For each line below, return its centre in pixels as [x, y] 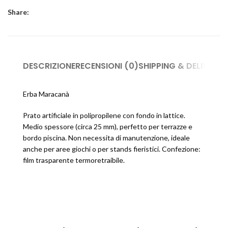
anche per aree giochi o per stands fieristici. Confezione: [112, 149]
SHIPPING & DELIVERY [180, 66]
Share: [18, 12]
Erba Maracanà [46, 94]
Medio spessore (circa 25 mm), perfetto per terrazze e [108, 126]
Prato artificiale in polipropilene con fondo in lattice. [104, 115]
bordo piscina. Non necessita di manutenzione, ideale [106, 138]
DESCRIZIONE [49, 66]
